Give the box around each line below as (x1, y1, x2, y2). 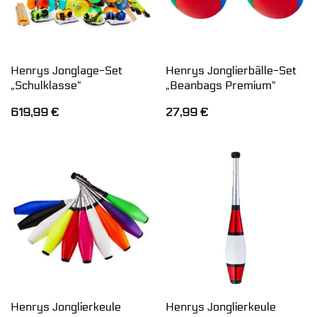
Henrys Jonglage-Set (10, 63, 122, 77)
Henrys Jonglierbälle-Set (165, 63, 296, 77)
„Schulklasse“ (10, 78, 81, 92)
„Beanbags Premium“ (165, 78, 276, 92)
